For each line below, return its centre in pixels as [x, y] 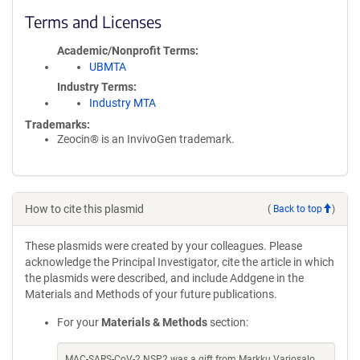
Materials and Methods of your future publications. [151, 294]
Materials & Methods [154, 322]
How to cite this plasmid [84, 209]
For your [79, 322]
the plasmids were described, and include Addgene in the [164, 278]
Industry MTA [123, 103]
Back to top [298, 209]
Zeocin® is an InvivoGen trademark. [146, 139]
